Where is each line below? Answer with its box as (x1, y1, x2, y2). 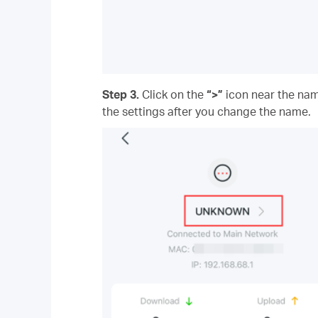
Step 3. (102, 87, 139, 102)
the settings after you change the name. (102, 104, 311, 119)
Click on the (139, 87, 207, 102)
